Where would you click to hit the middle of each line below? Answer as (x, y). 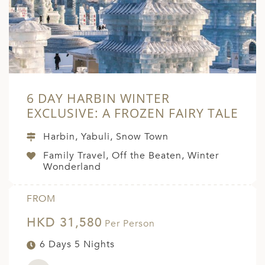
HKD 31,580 (64, 223)
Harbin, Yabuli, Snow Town (106, 137)
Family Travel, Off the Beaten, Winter (131, 156)
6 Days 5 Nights (77, 245)
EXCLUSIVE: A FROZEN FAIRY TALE (132, 113)
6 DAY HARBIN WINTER (98, 98)
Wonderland (72, 167)
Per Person (130, 224)
